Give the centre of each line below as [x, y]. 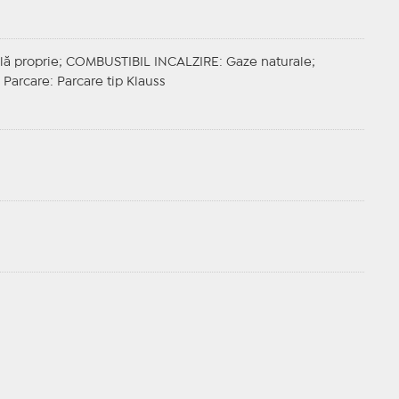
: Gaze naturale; [267, 63]
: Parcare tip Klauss [107, 82]
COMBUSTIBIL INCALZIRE [142, 63]
